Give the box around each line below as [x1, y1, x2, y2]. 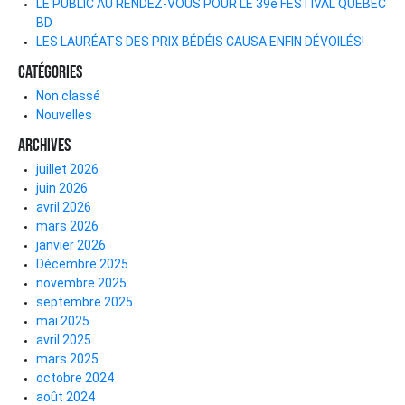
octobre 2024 [36, 371, 114, 386]
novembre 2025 [36, 276, 127, 291]
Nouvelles [36, 108, 92, 123]
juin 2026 [36, 181, 88, 196]
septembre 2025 [36, 295, 133, 310]
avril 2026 [36, 200, 91, 215]
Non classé [36, 89, 100, 104]
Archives [18, 135, 71, 155]
